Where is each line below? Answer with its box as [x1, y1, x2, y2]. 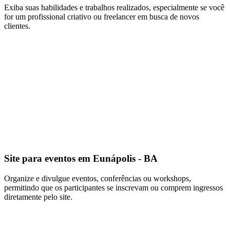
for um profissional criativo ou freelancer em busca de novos [4, 12, 199, 21]
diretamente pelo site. [4, 193, 72, 202]
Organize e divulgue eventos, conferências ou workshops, [4, 174, 191, 183]
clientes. [4, 21, 30, 30]
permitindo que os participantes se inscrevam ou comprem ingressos [4, 183, 223, 193]
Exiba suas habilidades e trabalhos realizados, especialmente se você [4, 3, 224, 12]
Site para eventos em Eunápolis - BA [4, 153, 158, 164]
